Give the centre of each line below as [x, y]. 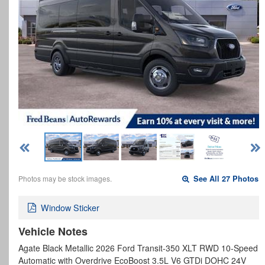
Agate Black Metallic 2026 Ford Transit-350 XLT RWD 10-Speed [138, 248]
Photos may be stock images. [65, 178]
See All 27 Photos [225, 178]
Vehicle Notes [53, 232]
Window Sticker [70, 208]
